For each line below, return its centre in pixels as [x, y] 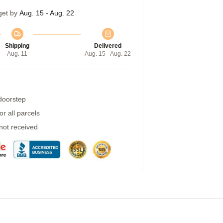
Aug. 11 [17, 54]
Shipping [17, 46]
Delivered [108, 46]
